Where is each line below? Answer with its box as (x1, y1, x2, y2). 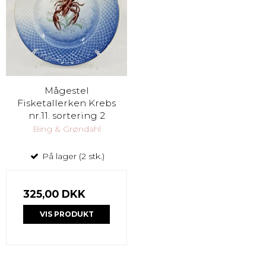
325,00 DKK (23, 188, 85, 201)
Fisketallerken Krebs (17, 97, 116, 109)
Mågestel (44, 85, 89, 97)
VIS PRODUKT (39, 210, 94, 219)
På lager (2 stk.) (39, 151, 104, 162)
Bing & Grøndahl (32, 123, 101, 135)
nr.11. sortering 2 (28, 110, 105, 122)
